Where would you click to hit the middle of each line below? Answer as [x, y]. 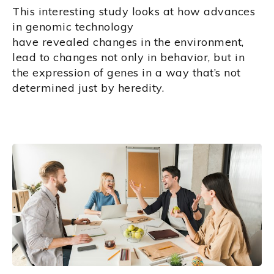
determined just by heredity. [88, 88]
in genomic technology [73, 27]
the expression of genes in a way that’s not [127, 73]
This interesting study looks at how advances [134, 12]
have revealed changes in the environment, [128, 42]
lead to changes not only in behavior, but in [128, 57]
